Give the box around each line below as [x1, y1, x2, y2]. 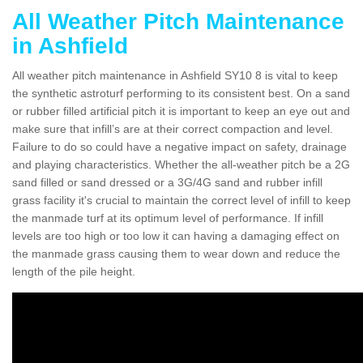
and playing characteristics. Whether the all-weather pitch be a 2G [12, 157, 350, 171]
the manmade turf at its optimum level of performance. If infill [12, 211, 323, 224]
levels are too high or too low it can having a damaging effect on [12, 228, 340, 242]
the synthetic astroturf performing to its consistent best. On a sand [12, 86, 350, 100]
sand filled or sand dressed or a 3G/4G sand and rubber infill [12, 175, 322, 189]
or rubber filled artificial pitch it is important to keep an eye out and [12, 104, 350, 117]
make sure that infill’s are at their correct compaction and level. [12, 122, 333, 135]
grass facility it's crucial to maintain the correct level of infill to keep [12, 193, 351, 207]
